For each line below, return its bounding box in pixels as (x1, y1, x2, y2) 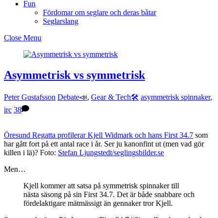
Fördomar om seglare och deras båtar (43, 8, 156, 17)
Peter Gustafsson (4, 92, 55, 101)
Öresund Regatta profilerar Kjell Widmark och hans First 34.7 (4, 130, 193, 139)
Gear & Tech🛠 (91, 92, 139, 101)
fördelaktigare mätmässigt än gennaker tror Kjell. (23, 199, 173, 207)
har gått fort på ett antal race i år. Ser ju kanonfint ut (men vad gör (4, 139, 204, 148)
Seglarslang (43, 17, 78, 25)
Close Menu (4, 34, 41, 42)
